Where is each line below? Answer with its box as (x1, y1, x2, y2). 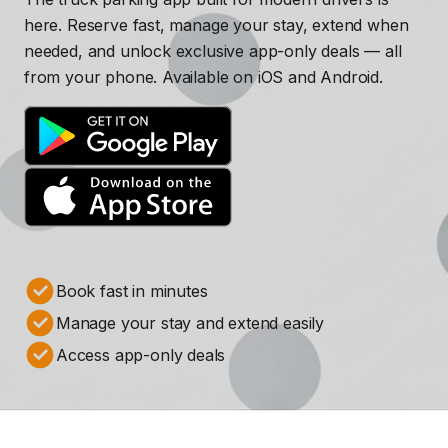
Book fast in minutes (56, 281, 208, 302)
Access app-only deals (56, 345, 226, 366)
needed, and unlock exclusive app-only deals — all (24, 41, 402, 62)
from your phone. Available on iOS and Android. (24, 67, 383, 88)
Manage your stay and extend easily (56, 313, 325, 334)
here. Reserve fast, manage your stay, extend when (24, 15, 409, 36)
